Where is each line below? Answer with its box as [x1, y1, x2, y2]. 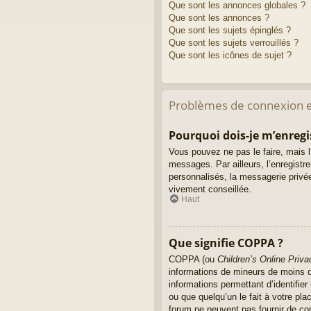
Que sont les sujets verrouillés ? [169, 37, 299, 48]
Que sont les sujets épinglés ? [169, 24, 291, 35]
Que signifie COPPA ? [169, 235, 283, 251]
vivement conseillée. [169, 184, 251, 195]
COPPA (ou [169, 253, 217, 264]
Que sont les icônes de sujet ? [169, 49, 292, 60]
